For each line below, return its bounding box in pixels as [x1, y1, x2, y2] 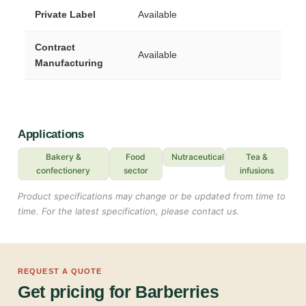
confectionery [36, 165, 91, 176]
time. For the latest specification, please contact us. [18, 206, 240, 217]
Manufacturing [35, 57, 103, 69]
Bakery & [45, 152, 81, 163]
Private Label [35, 9, 96, 20]
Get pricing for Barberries [18, 282, 219, 302]
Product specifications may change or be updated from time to [18, 191, 286, 202]
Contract [35, 42, 75, 53]
